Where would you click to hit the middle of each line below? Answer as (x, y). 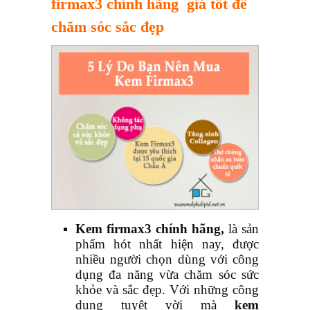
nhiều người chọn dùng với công (167, 259)
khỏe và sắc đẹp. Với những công (167, 290)
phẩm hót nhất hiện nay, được (167, 244)
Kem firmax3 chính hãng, (150, 229)
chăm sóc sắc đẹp (108, 26)
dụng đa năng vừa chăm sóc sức (167, 275)
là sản (241, 229)
